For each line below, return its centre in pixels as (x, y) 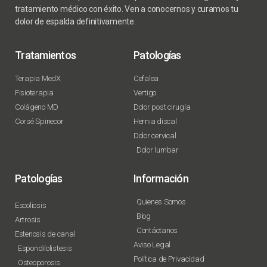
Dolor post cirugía (162, 107)
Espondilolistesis (45, 249)
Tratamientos (46, 55)
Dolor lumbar (158, 150)
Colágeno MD (37, 107)
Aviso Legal (152, 245)
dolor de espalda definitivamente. (75, 22)
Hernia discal (155, 122)
